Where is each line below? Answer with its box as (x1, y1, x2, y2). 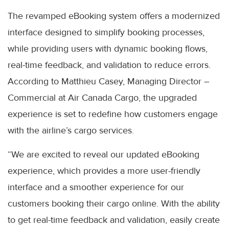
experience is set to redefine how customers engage (8, 108, 218, 120)
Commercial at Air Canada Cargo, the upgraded (8, 91, 197, 103)
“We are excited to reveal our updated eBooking (8, 148, 199, 160)
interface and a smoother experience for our (8, 181, 184, 193)
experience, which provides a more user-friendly (8, 165, 200, 176)
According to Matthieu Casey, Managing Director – (8, 75, 210, 87)
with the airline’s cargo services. (8, 124, 134, 136)
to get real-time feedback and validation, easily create (8, 214, 220, 225)
